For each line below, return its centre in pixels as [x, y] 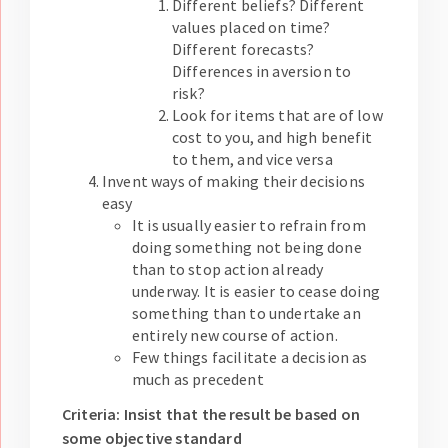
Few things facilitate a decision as [250, 357]
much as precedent [198, 379]
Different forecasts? [243, 49]
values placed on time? [251, 27]
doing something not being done [247, 247]
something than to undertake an [246, 313]
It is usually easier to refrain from [249, 225]
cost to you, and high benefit [272, 137]
